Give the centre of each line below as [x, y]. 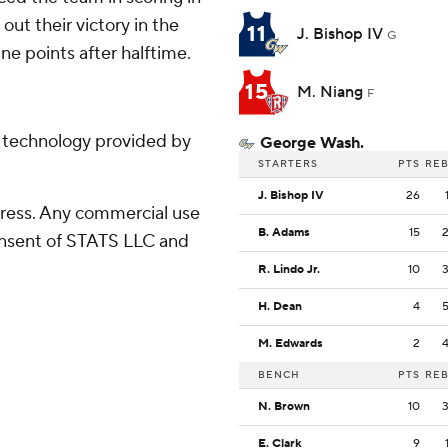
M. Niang [332, 92]
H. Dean [280, 307]
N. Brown [284, 407]
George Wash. [312, 143]
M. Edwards [290, 344]
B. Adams [284, 233]
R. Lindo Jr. [289, 270]
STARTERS [288, 164]
